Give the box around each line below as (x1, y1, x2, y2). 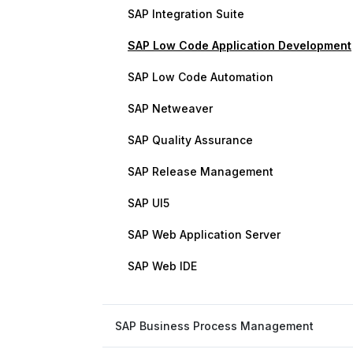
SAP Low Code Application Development (128, 39, 351, 52)
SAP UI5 (128, 196, 169, 210)
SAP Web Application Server (128, 228, 281, 241)
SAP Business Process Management (115, 319, 314, 333)
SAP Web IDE (128, 259, 197, 273)
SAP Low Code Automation (128, 70, 273, 84)
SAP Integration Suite (128, 7, 244, 20)
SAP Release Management (128, 165, 273, 178)
